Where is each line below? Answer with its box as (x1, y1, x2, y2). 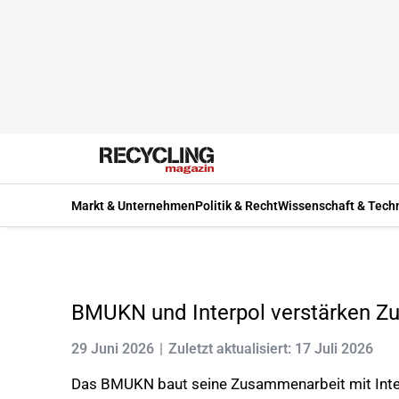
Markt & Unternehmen (71, 198, 195, 213)
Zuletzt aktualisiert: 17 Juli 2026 (168, 340, 373, 357)
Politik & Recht (195, 198, 278, 213)
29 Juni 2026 (71, 340, 154, 357)
